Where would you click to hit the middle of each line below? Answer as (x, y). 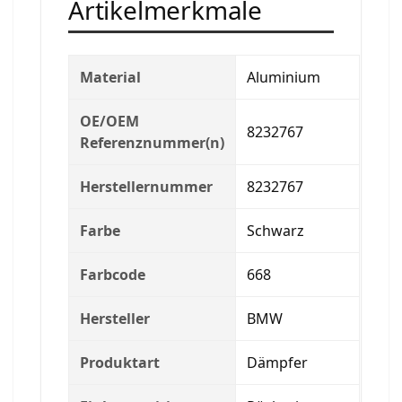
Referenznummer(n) (152, 142)
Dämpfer (277, 362)
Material (110, 77)
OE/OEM (109, 121)
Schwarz (275, 230)
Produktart (120, 362)
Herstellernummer (146, 186)
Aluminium (284, 77)
